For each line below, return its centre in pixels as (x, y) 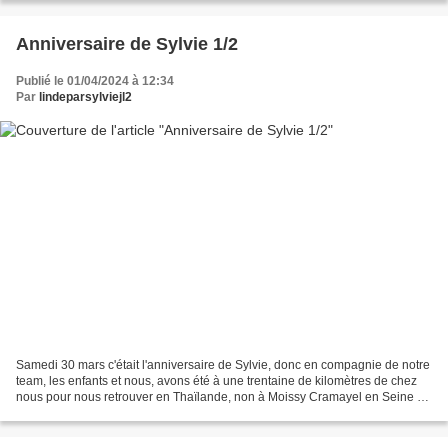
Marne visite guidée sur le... (90, 412)
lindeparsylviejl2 (85, 97)
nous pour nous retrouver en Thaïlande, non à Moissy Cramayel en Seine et (221, 396)
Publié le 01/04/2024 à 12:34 (95, 81)
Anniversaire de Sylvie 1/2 (127, 44)
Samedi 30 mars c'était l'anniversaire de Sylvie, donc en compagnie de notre (223, 364)
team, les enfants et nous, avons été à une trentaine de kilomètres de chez (216, 380)
